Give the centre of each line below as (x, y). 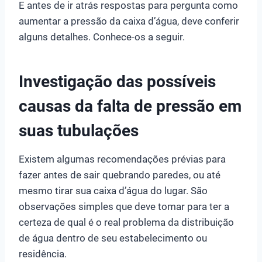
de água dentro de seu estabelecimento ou (113, 238)
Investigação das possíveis (117, 81)
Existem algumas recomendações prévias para (122, 159)
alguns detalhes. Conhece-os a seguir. (102, 37)
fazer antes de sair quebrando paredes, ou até (120, 175)
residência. (43, 254)
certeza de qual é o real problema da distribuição (126, 222)
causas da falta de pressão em (130, 106)
